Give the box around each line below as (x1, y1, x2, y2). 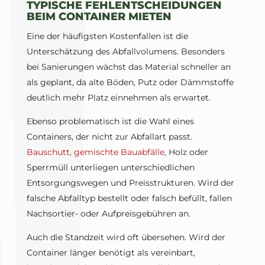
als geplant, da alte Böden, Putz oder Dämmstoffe (26, 77, 234, 88)
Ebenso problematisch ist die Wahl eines (26, 116, 194, 127)
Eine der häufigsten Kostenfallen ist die (26, 31, 188, 42)
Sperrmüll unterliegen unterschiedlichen (26, 162, 195, 173)
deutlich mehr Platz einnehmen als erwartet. (26, 92, 211, 104)
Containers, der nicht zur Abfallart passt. (26, 131, 192, 143)
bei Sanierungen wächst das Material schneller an (26, 62, 231, 73)
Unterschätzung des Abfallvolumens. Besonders (26, 46, 225, 57)
